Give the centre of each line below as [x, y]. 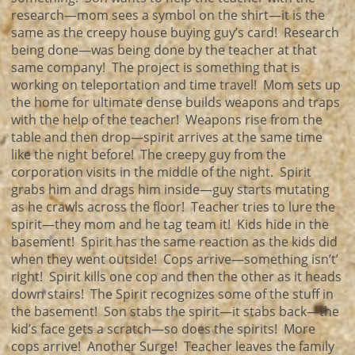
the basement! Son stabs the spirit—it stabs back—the [175, 311]
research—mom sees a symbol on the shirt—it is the [168, 15]
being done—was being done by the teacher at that [164, 50]
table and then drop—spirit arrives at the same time [167, 137]
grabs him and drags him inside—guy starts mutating [170, 189]
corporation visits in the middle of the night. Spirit [161, 172]
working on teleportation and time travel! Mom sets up [176, 85]
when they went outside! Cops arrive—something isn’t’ [175, 259]
